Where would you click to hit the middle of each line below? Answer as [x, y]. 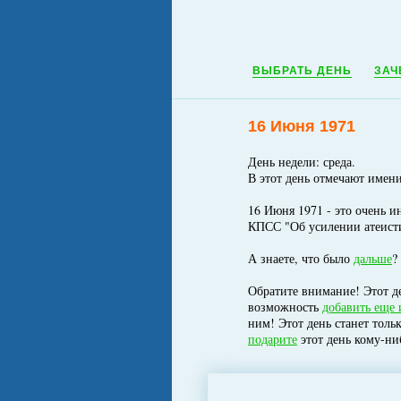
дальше [373, 258]
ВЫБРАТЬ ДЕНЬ [302, 71]
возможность [285, 307]
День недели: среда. [302, 162]
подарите [273, 339]
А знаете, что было [301, 258]
